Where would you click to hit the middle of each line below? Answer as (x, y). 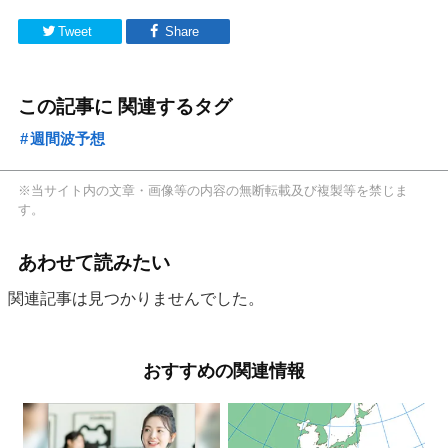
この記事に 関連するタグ (125, 106)
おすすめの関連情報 (224, 371)
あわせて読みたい (94, 262)
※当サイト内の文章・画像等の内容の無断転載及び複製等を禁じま (213, 190)
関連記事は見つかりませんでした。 (136, 298)
